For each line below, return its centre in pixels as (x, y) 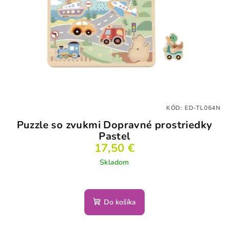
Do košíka (120, 202)
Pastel (114, 136)
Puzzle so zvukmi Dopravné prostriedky (114, 125)
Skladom (114, 163)
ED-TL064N (202, 108)
